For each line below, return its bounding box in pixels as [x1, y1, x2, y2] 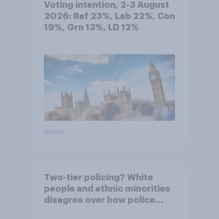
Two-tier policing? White [44, 173, 153, 182]
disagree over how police [44, 195, 155, 204]
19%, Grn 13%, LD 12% [44, 22, 139, 32]
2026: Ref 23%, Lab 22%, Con [44, 11, 175, 21]
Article [44, 129, 65, 136]
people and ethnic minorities [44, 184, 170, 193]
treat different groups [44, 206, 142, 216]
